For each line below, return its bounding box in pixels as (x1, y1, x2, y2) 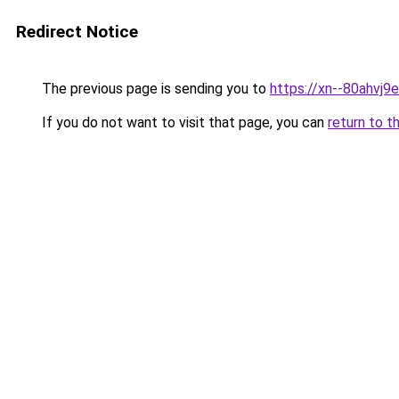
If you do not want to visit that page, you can (38, 114, 328, 131)
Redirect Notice (16, 21, 138, 42)
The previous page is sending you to (38, 80, 270, 97)
